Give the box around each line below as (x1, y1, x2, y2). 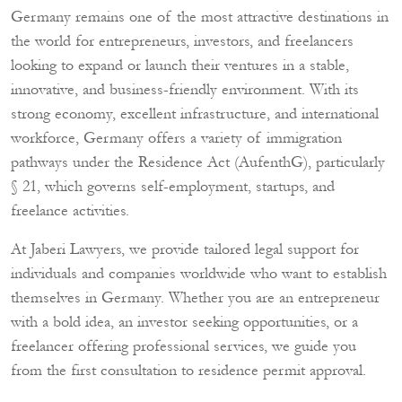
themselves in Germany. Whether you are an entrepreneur (11, 286, 380, 309)
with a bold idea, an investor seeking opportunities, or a (11, 310, 358, 333)
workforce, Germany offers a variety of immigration (11, 127, 342, 149)
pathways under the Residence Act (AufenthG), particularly (11, 151, 385, 173)
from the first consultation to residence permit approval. (11, 359, 366, 381)
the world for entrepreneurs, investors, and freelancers (11, 30, 354, 52)
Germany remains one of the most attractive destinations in (11, 5, 389, 28)
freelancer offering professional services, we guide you (11, 335, 356, 357)
